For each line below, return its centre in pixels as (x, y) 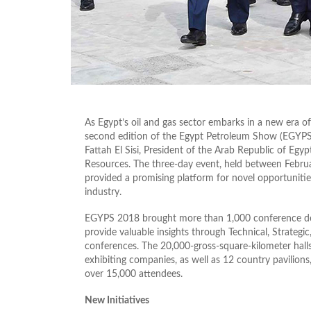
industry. (103, 192)
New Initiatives (117, 300)
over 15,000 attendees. (134, 274)
